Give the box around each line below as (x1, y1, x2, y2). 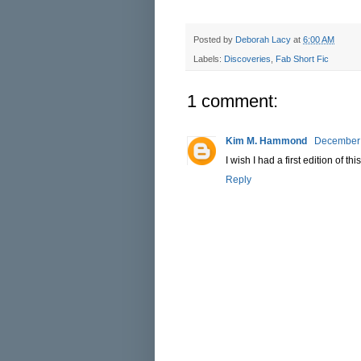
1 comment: (187, 90, 278, 111)
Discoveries (224, 53, 271, 64)
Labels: (193, 53, 224, 64)
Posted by (193, 34, 235, 44)
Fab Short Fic (276, 53, 329, 64)
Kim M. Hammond (226, 135, 309, 147)
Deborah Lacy (235, 34, 291, 44)
